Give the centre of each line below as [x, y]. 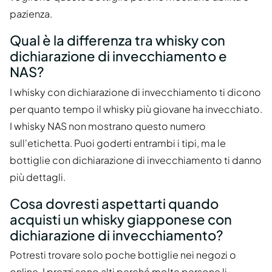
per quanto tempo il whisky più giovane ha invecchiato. [136, 109]
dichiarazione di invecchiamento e [118, 56]
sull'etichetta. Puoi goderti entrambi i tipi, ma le [118, 143]
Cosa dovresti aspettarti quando [114, 203]
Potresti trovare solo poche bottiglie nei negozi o [123, 255]
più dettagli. [38, 177]
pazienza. [31, 14]
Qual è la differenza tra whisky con [117, 40]
